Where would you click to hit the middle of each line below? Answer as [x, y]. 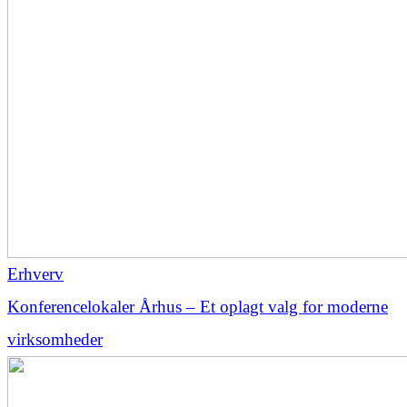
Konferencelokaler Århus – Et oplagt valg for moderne [198, 306]
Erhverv [35, 273]
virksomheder [55, 339]
